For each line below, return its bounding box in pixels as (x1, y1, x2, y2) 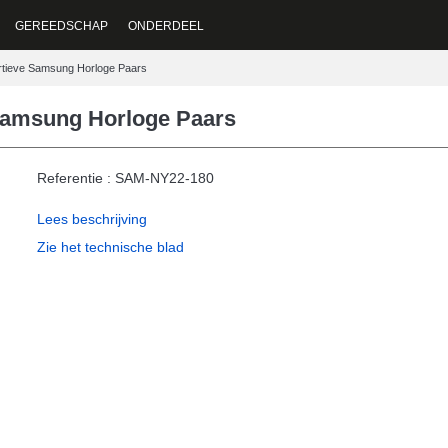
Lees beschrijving (37, 211, 147, 227)
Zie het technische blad (37, 239, 184, 255)
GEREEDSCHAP (15, 18, 108, 33)
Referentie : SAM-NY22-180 (37, 170, 214, 186)
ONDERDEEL (128, 18, 204, 33)
